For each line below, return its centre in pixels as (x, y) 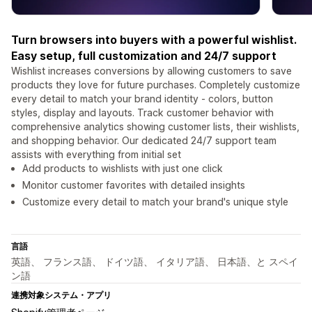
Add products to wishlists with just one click (123, 169)
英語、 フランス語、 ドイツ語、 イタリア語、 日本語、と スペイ (155, 262)
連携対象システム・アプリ (61, 295)
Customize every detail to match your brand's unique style (155, 202)
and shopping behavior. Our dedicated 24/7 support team (144, 141)
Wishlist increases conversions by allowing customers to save (151, 71)
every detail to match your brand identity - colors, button (142, 99)
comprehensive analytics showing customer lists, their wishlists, (155, 127)
